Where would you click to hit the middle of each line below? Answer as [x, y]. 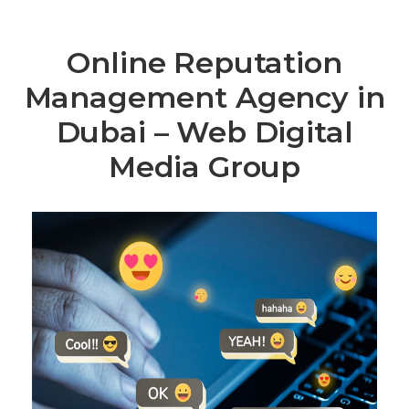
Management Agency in [204, 97]
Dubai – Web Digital [204, 132]
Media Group [204, 167]
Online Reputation [204, 63]
